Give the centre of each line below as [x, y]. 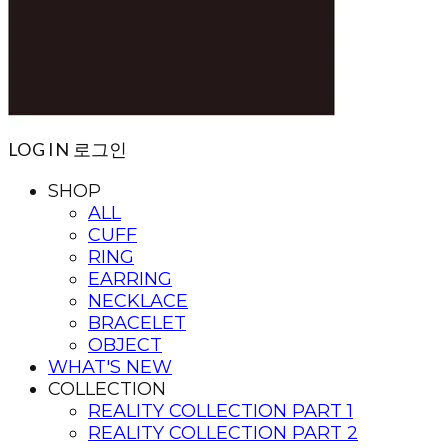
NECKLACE [138, 301]
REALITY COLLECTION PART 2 [223, 433]
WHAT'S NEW [110, 367]
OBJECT [125, 345]
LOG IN [39, 149]
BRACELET [137, 323]
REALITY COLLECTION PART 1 [220, 411]
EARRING [130, 279]
